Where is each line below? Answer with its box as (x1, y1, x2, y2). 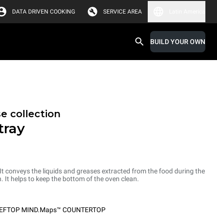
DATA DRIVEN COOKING (12, 8, 75, 15)
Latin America (169, 8, 205, 15)
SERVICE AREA (103, 8, 142, 15)
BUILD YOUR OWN (150, 38, 205, 46)
